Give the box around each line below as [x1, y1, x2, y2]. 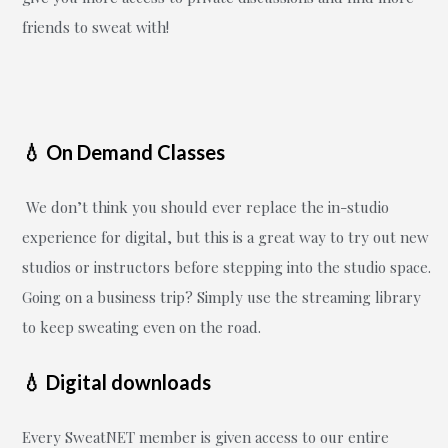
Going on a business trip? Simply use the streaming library [22, 287, 421, 307]
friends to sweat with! [22, 17, 169, 37]
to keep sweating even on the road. [22, 317, 265, 337]
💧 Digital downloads [22, 370, 211, 394]
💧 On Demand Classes [22, 140, 225, 164]
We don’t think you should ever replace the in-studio [22, 197, 389, 217]
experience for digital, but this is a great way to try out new [22, 227, 429, 247]
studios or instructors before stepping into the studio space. [22, 257, 431, 277]
